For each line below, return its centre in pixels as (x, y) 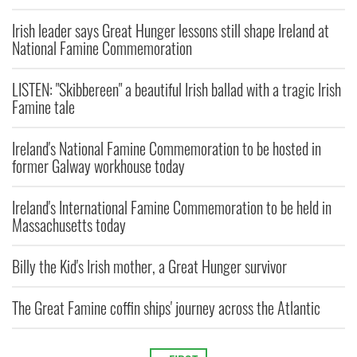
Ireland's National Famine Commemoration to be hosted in (167, 149)
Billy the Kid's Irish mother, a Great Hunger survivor (149, 267)
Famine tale (43, 107)
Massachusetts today (69, 225)
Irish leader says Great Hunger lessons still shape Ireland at (171, 31)
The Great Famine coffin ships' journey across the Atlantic (166, 308)
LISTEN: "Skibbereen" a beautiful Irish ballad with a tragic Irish (177, 90)
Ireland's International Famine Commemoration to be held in (172, 208)
